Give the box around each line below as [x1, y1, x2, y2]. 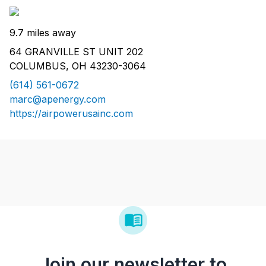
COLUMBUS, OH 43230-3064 [9, 60, 146, 72]
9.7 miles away [9, 27, 76, 39]
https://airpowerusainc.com [9, 107, 133, 120]
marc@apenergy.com [9, 93, 106, 106]
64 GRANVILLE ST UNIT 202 [9, 46, 143, 58]
